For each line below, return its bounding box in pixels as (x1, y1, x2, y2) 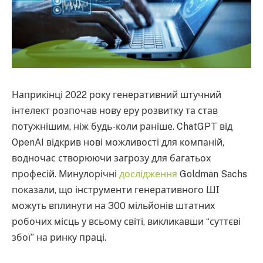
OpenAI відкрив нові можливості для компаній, (12, 136, 224, 148)
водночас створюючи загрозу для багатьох (12, 152, 211, 164)
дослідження (119, 168, 177, 180)
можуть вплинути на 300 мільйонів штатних (12, 200, 215, 211)
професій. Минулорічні (12, 168, 119, 180)
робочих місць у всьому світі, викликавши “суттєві (12, 215, 241, 227)
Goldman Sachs (177, 168, 247, 180)
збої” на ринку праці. (12, 231, 106, 243)
